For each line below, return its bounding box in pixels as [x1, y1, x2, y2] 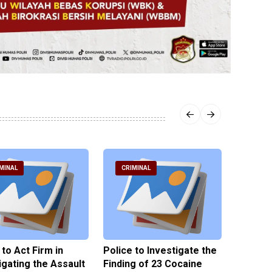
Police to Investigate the [103, 245, 217, 257]
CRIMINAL [121, 164, 151, 171]
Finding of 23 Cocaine [103, 258, 202, 270]
